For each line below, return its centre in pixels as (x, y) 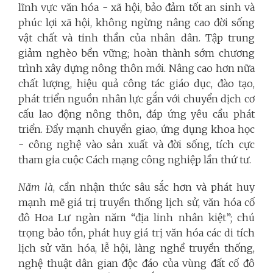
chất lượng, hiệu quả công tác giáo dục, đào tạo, (136, 83)
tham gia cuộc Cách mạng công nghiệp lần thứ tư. (135, 159)
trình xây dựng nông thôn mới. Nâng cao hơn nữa (136, 68)
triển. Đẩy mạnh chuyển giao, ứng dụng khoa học (136, 129)
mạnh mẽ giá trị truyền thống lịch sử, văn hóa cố (136, 202)
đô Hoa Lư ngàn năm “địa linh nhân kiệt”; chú (136, 217)
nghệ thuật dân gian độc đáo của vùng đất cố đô (136, 263)
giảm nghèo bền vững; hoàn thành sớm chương (136, 53)
